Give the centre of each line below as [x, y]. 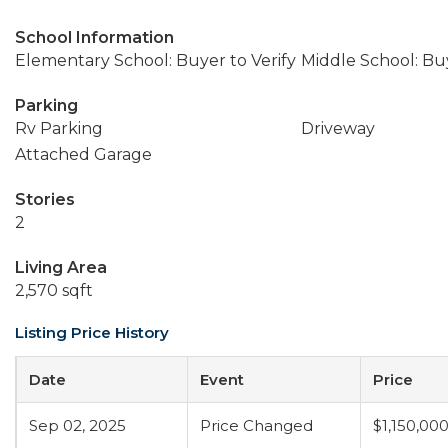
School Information [94, 37]
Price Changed [256, 425]
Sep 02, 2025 [77, 425]
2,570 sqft [54, 290]
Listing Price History [92, 332]
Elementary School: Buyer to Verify [155, 60]
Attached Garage [83, 154]
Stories [45, 199]
